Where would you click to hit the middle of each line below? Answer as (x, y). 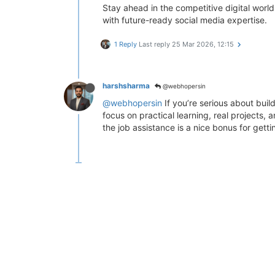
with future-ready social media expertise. (185, 20)
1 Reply (126, 44)
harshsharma (126, 86)
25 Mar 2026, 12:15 (203, 44)
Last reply (155, 44)
